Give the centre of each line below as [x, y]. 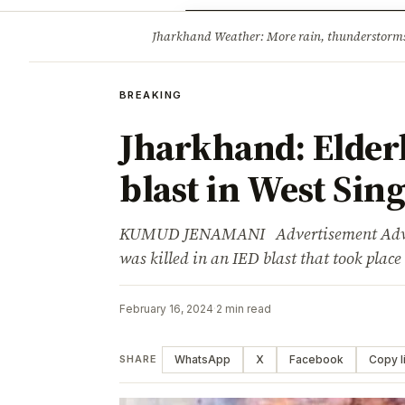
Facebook [316, 359]
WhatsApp [202, 359]
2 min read [244, 308]
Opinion [240, 27]
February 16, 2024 [166, 308]
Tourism [307, 27]
